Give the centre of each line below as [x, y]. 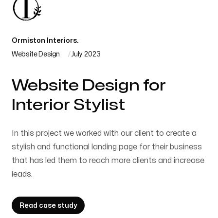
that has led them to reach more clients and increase [108, 161]
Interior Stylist [68, 105]
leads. [22, 174]
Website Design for [89, 85]
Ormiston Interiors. [45, 41]
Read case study [48, 206]
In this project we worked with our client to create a [104, 133]
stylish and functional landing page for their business [107, 147]
